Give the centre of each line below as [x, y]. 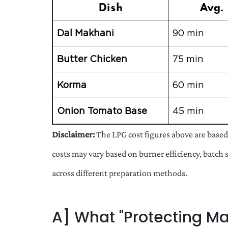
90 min [188, 33]
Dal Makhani [85, 33]
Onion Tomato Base [102, 110]
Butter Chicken [92, 59]
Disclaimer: [73, 134]
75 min [188, 59]
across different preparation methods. [120, 173]
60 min [188, 84]
